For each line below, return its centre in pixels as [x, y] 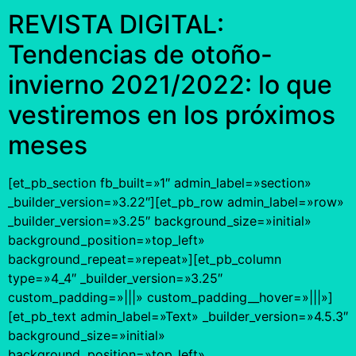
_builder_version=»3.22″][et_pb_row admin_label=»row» [176, 201]
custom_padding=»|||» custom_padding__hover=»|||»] [170, 297]
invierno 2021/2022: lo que [170, 84]
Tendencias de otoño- [140, 54]
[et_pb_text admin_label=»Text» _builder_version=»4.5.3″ [178, 316]
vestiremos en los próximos [172, 114]
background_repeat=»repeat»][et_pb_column [145, 259]
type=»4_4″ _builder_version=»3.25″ [115, 278]
